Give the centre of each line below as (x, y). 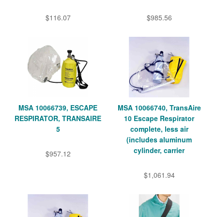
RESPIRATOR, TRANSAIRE (58, 118)
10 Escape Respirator (159, 118)
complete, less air (159, 129)
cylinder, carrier (159, 150)
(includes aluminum (159, 139)
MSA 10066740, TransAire (159, 107)
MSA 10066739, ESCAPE (58, 107)
